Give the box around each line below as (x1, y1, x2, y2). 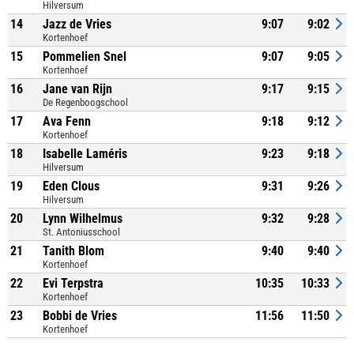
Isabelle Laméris (43, 146, 127, 161)
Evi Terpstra (43, 276, 104, 291)
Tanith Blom (43, 243, 104, 258)
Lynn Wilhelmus (43, 211, 122, 226)
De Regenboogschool (43, 96, 128, 108)
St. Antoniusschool (43, 226, 120, 238)
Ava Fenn (43, 114, 91, 129)
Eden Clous (43, 179, 100, 194)
